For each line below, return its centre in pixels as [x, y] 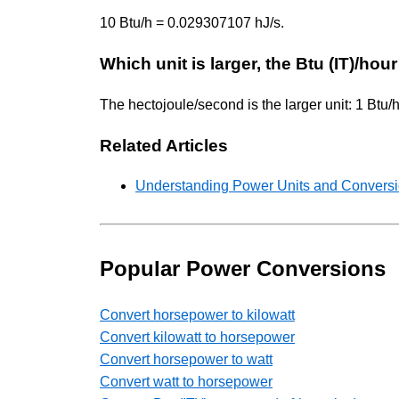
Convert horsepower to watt [186, 360]
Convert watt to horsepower [186, 382]
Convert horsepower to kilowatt [197, 315]
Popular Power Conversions [243, 269]
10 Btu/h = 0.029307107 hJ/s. [192, 23]
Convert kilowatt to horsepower [197, 338]
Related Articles [164, 145]
